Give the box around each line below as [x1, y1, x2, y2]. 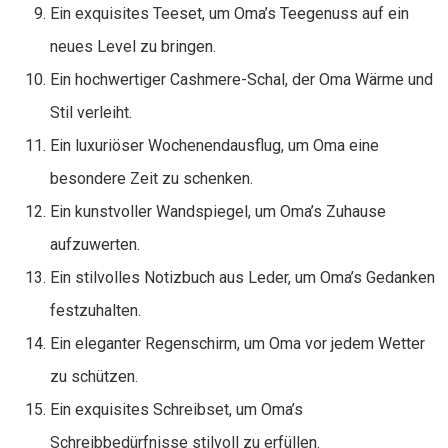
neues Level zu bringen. [50, 37, 216, 56]
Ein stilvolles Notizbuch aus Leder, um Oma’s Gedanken [50, 268, 435, 287]
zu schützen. [50, 367, 138, 386]
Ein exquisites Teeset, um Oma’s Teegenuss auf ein [50, 4, 409, 23]
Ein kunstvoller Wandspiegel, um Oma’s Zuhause [50, 202, 386, 221]
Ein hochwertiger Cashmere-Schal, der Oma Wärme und [50, 70, 433, 89]
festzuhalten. [50, 301, 141, 320]
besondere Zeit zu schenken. [50, 169, 253, 188]
